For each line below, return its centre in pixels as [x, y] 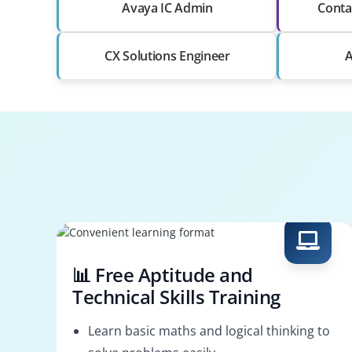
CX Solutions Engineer [167, 55]
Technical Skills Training [177, 296]
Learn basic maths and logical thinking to [209, 330]
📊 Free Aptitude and [163, 274]
